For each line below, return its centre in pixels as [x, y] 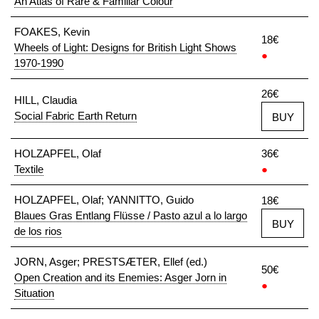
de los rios [38, 231]
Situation [34, 293]
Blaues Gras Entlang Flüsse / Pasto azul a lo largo [131, 215]
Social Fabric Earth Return [75, 116]
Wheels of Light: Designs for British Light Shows [125, 47]
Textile [29, 169]
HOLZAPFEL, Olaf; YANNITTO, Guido [104, 200]
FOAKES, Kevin [52, 32]
